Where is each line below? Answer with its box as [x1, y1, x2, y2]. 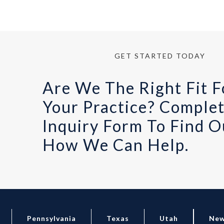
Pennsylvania [27, 214, 76, 223]
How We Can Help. [42, 135, 189, 154]
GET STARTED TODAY [114, 51, 205, 60]
